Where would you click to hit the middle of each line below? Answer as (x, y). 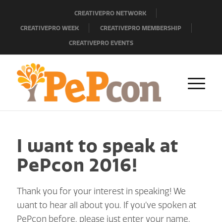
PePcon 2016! (77, 165)
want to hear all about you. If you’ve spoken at (106, 205)
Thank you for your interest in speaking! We (101, 191)
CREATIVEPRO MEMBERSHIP (141, 28)
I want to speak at (97, 145)
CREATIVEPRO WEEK (50, 28)
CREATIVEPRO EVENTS (101, 43)
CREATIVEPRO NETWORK (111, 13)
